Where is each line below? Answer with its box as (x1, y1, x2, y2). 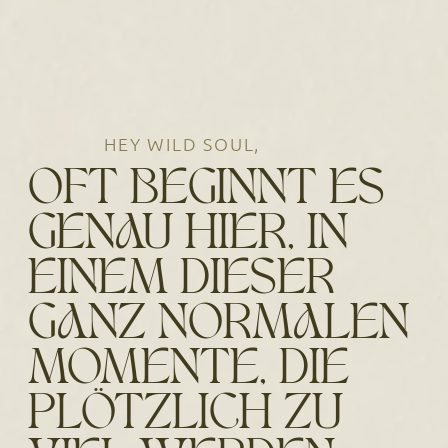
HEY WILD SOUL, (103, 132, 261, 156)
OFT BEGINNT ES (27, 174, 385, 210)
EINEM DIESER (27, 264, 335, 300)
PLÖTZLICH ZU (27, 399, 343, 435)
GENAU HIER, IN (27, 219, 348, 255)
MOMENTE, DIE (27, 354, 349, 390)
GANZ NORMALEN (27, 309, 409, 345)
